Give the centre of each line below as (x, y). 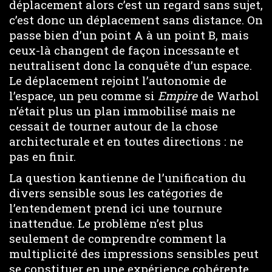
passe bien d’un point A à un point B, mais (129, 35)
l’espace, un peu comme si (83, 96)
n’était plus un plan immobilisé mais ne (122, 111)
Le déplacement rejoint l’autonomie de (118, 80)
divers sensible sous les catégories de (116, 192)
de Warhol (228, 96)
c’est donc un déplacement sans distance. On (136, 20)
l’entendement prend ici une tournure (116, 208)
